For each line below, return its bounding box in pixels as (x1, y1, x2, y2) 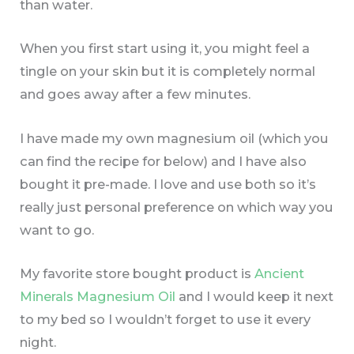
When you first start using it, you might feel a (20, 40, 311, 57)
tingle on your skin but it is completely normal (20, 63, 316, 80)
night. (20, 333, 57, 350)
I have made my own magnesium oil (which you (20, 130, 330, 146)
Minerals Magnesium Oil (20, 288, 176, 304)
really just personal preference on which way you (20, 198, 334, 215)
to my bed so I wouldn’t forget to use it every (20, 311, 311, 327)
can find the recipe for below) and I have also (20, 153, 307, 169)
